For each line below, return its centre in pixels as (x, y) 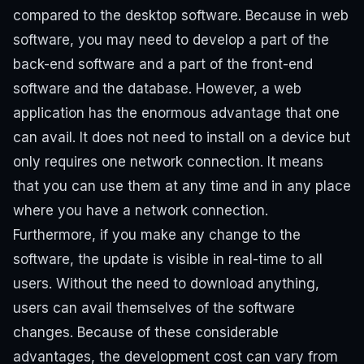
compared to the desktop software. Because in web (181, 15)
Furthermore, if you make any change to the (157, 234)
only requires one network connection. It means (168, 161)
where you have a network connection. (141, 210)
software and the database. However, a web (157, 88)
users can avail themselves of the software (154, 308)
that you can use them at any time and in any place (182, 186)
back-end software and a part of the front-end (163, 64)
